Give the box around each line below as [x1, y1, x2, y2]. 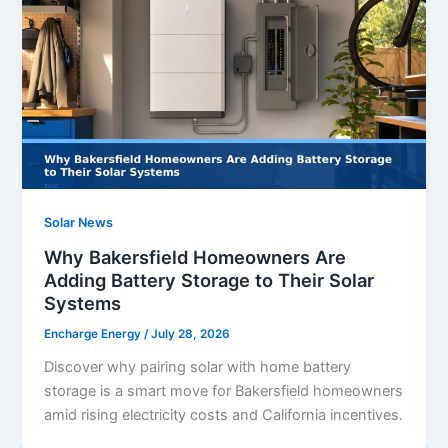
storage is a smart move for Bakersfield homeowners [44, 381, 404, 400]
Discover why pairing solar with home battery [44, 357, 352, 376]
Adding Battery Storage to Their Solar [44, 269, 375, 292]
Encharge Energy [44, 327, 145, 342]
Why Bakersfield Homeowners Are [44, 246, 347, 269]
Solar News [44, 215, 114, 231]
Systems [44, 292, 122, 315]
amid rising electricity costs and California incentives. [44, 405, 404, 424]
